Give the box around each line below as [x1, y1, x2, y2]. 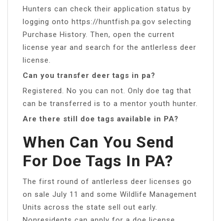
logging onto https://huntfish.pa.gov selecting [23, 17, 191, 26]
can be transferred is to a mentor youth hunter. [23, 99, 198, 108]
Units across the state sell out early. [23, 202, 157, 212]
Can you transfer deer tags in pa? [23, 71, 155, 80]
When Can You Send [23, 132, 174, 151]
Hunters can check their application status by [23, 4, 191, 13]
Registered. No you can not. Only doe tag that [23, 86, 191, 95]
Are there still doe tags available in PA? [23, 114, 179, 123]
